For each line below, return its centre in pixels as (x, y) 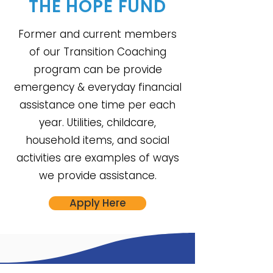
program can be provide (97, 69)
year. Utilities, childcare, (97, 122)
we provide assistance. (97, 175)
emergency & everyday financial (97, 87)
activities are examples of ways (97, 158)
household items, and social (97, 140)
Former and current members (97, 34)
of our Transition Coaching (97, 52)
